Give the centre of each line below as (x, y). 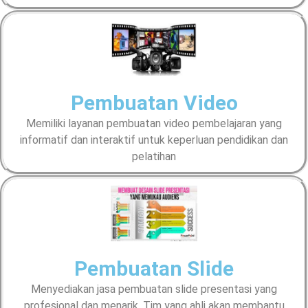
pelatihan (154, 157)
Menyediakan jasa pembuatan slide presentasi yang (154, 289)
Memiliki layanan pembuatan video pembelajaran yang (154, 124)
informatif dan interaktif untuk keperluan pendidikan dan (154, 140)
